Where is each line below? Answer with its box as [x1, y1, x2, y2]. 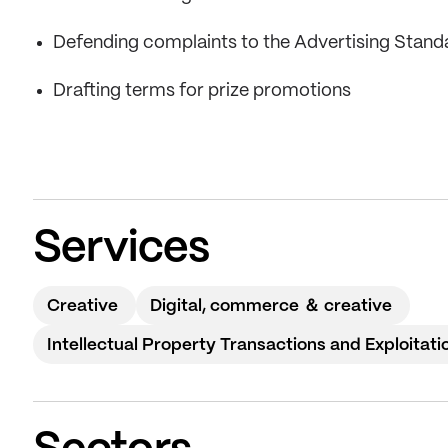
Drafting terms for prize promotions [53, 82, 351, 100]
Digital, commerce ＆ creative [150, 298, 392, 314]
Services [33, 228, 209, 270]
